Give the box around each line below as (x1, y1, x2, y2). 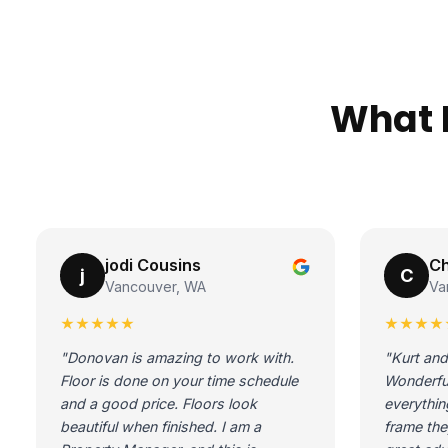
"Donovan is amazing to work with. (59, 349, 294, 367)
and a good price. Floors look (59, 395, 257, 413)
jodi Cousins (104, 254, 201, 275)
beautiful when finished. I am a (59, 418, 261, 436)
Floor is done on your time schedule (59, 372, 298, 390)
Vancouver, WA (104, 277, 206, 295)
